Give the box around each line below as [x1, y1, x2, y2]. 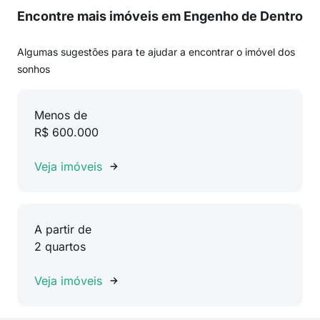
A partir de [34, 222, 91, 236]
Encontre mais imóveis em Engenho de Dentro [17, 9, 303, 24]
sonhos [17, 63, 50, 75]
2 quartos [34, 239, 86, 254]
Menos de [34, 108, 87, 122]
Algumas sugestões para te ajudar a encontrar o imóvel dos [17, 46, 295, 58]
